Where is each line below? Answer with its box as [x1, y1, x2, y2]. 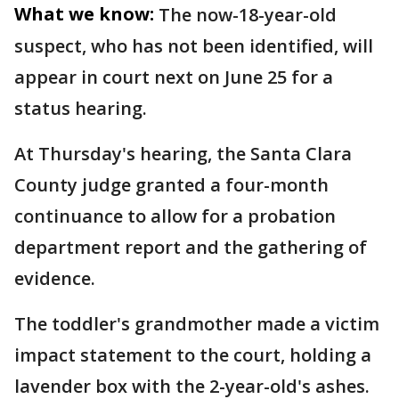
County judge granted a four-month [14, 173, 329, 197]
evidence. [14, 266, 95, 290]
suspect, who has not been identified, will [14, 34, 373, 58]
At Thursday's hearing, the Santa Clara [14, 142, 352, 166]
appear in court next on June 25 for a [14, 65, 333, 89]
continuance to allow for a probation [14, 204, 336, 228]
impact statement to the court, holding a [14, 343, 371, 367]
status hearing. [14, 96, 151, 120]
